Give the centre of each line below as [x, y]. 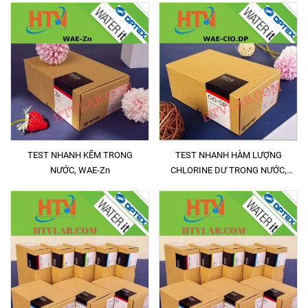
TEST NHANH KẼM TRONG [80, 155]
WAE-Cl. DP [228, 185]
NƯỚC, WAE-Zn [80, 170]
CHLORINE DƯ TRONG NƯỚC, [228, 170]
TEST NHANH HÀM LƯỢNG [228, 155]
